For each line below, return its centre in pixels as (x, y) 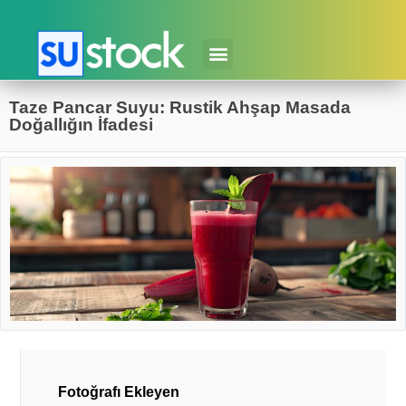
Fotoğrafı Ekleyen (118, 392)
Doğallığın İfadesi (81, 125)
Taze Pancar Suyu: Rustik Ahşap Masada (180, 108)
